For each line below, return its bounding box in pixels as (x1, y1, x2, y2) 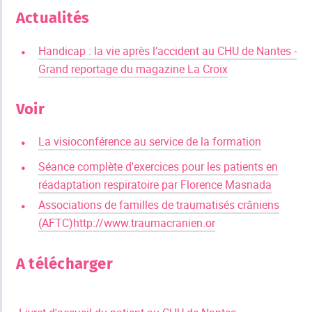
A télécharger (16, 253, 113, 273)
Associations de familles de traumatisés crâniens (38, 197, 279, 213)
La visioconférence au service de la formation (38, 134, 261, 150)
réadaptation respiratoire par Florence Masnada (38, 176, 272, 192)
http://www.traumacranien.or (73, 215, 215, 231)
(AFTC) (38, 215, 73, 231)
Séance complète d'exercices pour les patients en (38, 158, 278, 174)
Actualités (16, 8, 90, 28)
